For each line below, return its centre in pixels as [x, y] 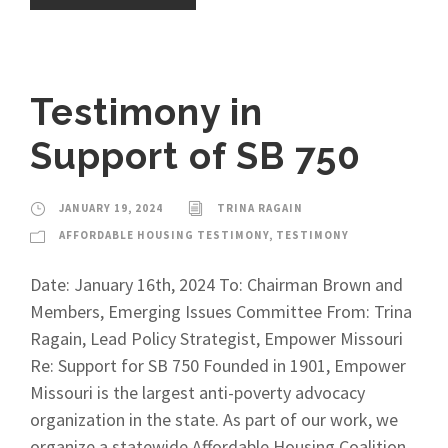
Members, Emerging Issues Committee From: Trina [221, 311]
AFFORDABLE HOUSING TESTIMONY [164, 235]
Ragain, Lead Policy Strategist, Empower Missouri [216, 338]
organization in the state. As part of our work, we [214, 419]
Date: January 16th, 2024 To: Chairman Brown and [216, 284]
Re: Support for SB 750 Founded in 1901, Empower [218, 365]
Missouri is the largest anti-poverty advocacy [197, 392]
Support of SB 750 [195, 156]
